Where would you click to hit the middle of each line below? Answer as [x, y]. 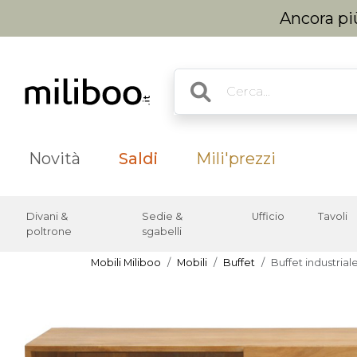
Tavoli [332, 216]
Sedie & [163, 216]
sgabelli [162, 231]
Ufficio [268, 216]
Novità [55, 159]
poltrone [49, 231]
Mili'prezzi [236, 159]
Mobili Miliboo [126, 263]
